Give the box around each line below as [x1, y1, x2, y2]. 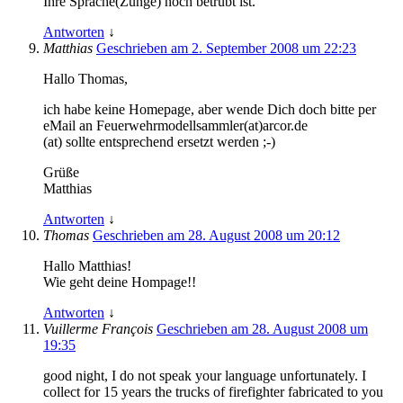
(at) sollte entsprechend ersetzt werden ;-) [43, 133, 275, 149]
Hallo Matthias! [43, 257, 131, 273]
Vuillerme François [43, 320, 157, 336]
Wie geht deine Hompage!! [43, 273, 196, 290]
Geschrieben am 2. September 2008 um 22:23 [96, 40, 356, 56]
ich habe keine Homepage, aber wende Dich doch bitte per [43, 101, 376, 117]
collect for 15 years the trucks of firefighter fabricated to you [43, 383, 383, 399]
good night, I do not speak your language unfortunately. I [43, 367, 366, 383]
